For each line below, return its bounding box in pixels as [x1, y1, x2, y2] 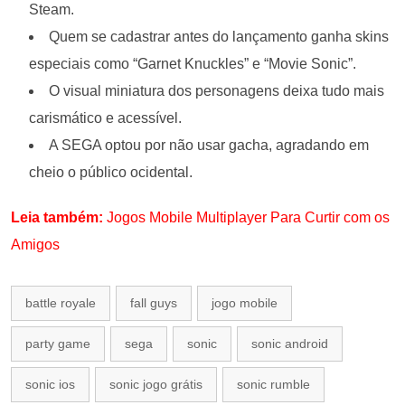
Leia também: [11, 210, 103, 226]
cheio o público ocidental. [29, 165, 193, 181]
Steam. [29, 2, 74, 18]
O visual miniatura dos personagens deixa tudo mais [49, 83, 384, 99]
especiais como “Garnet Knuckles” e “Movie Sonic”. [29, 56, 356, 72]
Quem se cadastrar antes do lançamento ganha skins [49, 29, 389, 45]
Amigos [11, 237, 60, 253]
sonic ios [25, 377, 75, 392]
